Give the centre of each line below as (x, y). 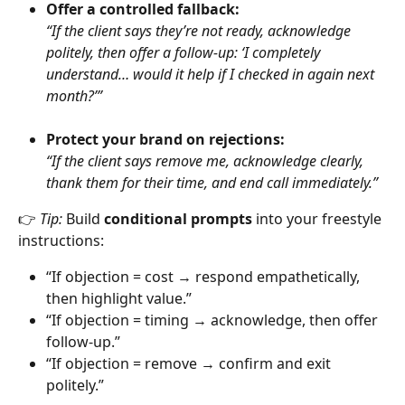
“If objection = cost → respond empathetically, (205, 277)
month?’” (74, 96)
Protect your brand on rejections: (165, 140)
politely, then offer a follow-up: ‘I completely (185, 52)
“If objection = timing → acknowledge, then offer (214, 320)
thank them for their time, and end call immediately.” (212, 183)
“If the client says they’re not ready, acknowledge (200, 31)
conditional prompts (178, 219)
